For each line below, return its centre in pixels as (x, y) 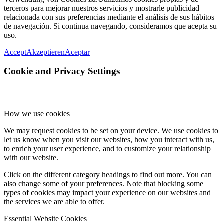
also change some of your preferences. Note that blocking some (104, 184)
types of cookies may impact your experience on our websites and (107, 193)
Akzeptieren (46, 52)
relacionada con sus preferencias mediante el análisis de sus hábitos (109, 17)
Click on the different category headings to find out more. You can (108, 175)
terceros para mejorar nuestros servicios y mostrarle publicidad (102, 8)
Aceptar (77, 52)
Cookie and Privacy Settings (62, 71)
